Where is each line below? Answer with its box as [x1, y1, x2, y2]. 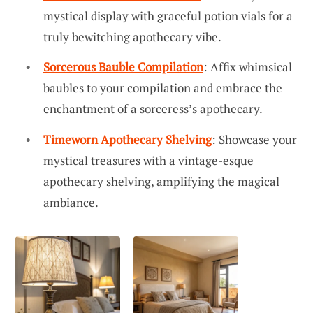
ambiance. [43, 194, 99, 211]
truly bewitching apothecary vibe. [43, 28, 221, 45]
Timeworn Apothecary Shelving [43, 131, 212, 148]
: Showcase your [212, 131, 297, 148]
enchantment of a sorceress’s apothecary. [43, 101, 263, 117]
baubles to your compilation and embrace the [43, 80, 282, 96]
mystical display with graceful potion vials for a [43, 7, 293, 24]
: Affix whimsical [203, 59, 292, 75]
